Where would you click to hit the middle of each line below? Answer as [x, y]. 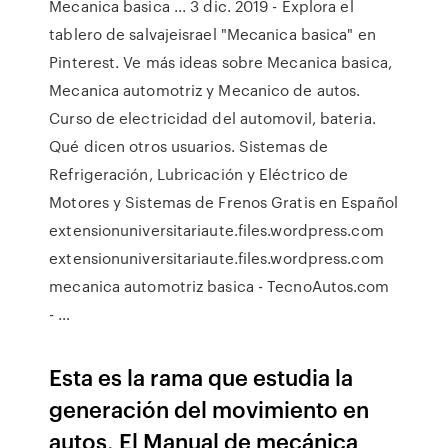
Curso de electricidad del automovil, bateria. [212, 118]
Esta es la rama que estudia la [201, 376]
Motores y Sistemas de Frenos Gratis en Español [223, 202]
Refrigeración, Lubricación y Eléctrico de [199, 174]
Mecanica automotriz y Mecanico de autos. [205, 90]
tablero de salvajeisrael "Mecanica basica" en [212, 34]
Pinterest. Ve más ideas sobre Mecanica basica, [220, 62]
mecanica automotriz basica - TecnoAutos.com [219, 286]
